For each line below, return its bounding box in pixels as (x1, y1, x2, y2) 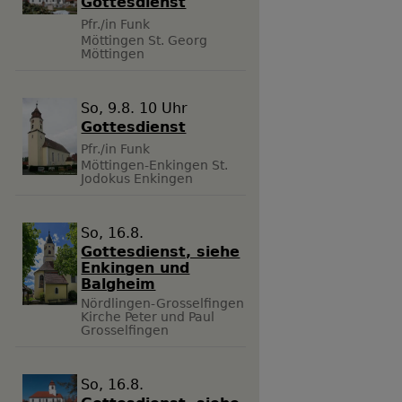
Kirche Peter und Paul (81, 310, 215, 325)
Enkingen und (81, 259, 190, 277)
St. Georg (148, 33, 208, 48)
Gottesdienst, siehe (81, 243, 240, 261)
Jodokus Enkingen (81, 171, 194, 187)
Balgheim (81, 275, 156, 293)
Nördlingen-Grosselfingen (81, 296, 245, 311)
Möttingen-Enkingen (81, 158, 209, 173)
